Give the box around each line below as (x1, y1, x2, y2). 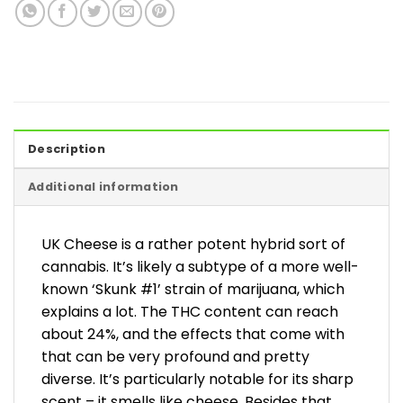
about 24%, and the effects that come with (41, 324, 345, 345)
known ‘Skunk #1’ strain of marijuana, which (41, 279, 345, 300)
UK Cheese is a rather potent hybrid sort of (41, 234, 345, 255)
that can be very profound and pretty (41, 346, 309, 367)
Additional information (28, 179, 179, 194)
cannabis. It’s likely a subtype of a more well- (41, 256, 359, 277)
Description (28, 141, 105, 157)
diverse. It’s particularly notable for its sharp (41, 369, 354, 390)
